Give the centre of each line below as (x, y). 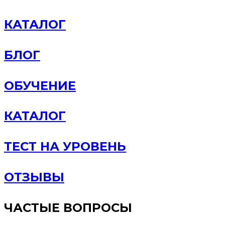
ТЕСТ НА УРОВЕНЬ (65, 147)
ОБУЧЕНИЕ (40, 85)
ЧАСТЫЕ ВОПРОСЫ (68, 208)
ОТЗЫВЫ (34, 177)
